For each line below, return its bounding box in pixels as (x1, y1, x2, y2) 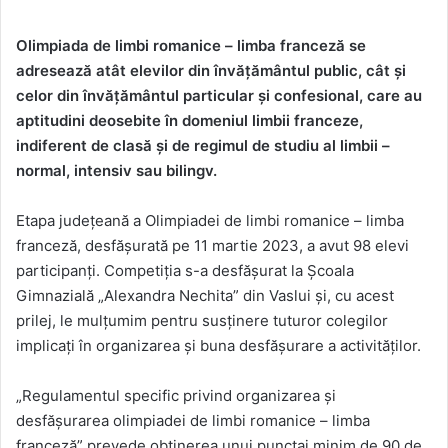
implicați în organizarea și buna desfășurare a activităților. (16, 336, 421, 356)
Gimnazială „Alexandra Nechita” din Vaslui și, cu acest (16, 286, 394, 306)
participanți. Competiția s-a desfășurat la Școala (16, 261, 354, 281)
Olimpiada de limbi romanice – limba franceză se (16, 36, 366, 56)
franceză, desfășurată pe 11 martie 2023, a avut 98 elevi (16, 236, 409, 256)
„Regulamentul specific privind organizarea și (16, 386, 336, 406)
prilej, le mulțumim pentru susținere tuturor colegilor (16, 311, 388, 331)
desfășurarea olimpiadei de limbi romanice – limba (16, 411, 370, 431)
